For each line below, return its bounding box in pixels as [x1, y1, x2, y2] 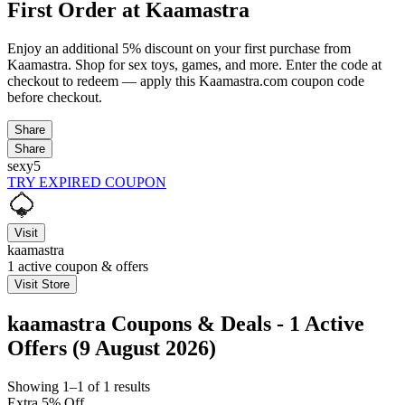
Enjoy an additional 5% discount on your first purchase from [7, 40, 351, 56]
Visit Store [14, 277, 70, 291]
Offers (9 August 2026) [7, 335, 216, 360]
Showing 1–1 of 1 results [7, 378, 150, 394]
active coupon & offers [14, 258, 148, 274]
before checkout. [7, 89, 102, 105]
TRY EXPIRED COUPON [7, 174, 166, 190]
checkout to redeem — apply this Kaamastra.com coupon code [7, 72, 364, 89]
